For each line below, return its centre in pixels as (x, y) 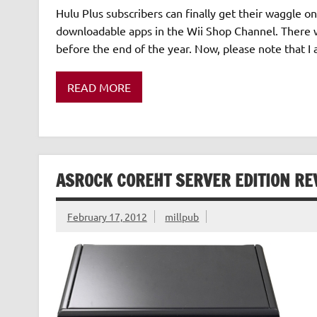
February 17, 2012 (107, 216)
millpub (182, 216)
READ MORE (99, 87)
